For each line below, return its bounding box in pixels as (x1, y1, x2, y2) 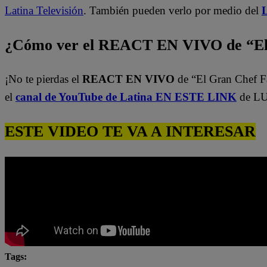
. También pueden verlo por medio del (83, 4, 262, 17)
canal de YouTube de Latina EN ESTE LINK (15, 91, 237, 104)
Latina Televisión (5, 4, 83, 17)
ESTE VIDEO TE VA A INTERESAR (5, 122, 256, 140)
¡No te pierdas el (5, 73, 82, 86)
